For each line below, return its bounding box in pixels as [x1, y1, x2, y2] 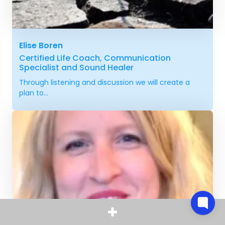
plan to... [19, 87, 48, 98]
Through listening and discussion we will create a [19, 77, 190, 87]
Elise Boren [19, 39, 63, 51]
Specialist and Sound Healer [19, 61, 134, 73]
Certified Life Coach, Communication [19, 52, 171, 64]
